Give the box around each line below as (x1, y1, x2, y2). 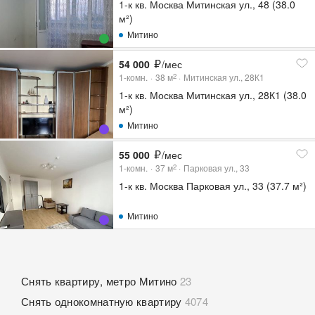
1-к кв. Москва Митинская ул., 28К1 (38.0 (119, 88, 307, 102)
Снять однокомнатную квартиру (21, 294, 182, 309)
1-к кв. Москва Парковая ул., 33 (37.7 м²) (119, 179, 307, 193)
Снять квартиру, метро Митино (21, 274, 177, 288)
